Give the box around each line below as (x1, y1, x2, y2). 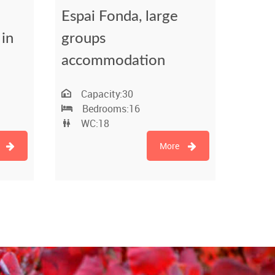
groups (61, 31, 106, 47)
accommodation (61, 53, 165, 69)
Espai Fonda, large (61, 9, 178, 25)
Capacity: (80, 87, 122, 101)
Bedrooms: (82, 102, 129, 116)
